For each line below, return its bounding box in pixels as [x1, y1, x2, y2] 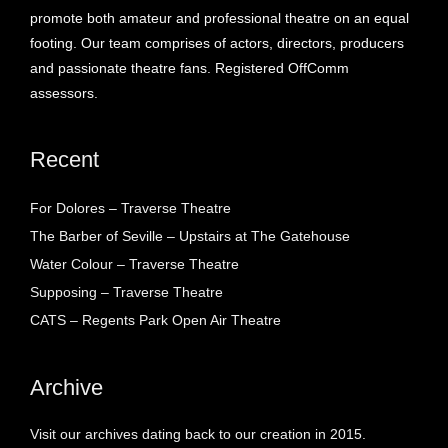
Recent [30, 146, 99, 172]
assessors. [30, 84, 98, 101]
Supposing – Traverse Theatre [30, 283, 223, 300]
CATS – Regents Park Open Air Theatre [30, 311, 281, 328]
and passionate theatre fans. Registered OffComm [30, 59, 349, 76]
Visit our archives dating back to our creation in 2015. [30, 425, 366, 442]
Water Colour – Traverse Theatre [30, 255, 239, 272]
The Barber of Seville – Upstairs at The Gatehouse [30, 227, 350, 244]
